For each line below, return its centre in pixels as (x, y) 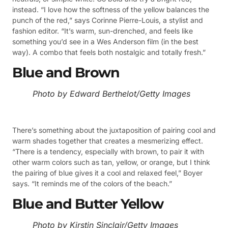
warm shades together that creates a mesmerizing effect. (108, 141)
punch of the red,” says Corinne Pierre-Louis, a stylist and (108, 20)
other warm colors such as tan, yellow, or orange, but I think (111, 162)
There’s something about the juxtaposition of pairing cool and (114, 130)
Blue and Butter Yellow (88, 204)
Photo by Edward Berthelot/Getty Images (111, 93)
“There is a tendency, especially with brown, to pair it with (108, 152)
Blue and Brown (66, 72)
